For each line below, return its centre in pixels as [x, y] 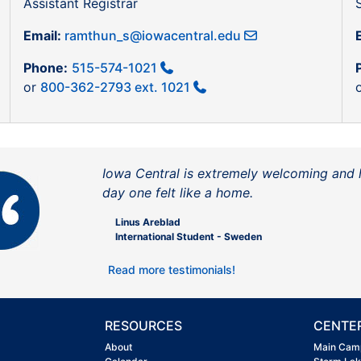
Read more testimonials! [174, 270]
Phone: [46, 68]
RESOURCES [143, 326]
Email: [44, 36]
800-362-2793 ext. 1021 [116, 87]
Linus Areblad [148, 222]
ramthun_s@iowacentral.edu [153, 36]
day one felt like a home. [178, 193]
